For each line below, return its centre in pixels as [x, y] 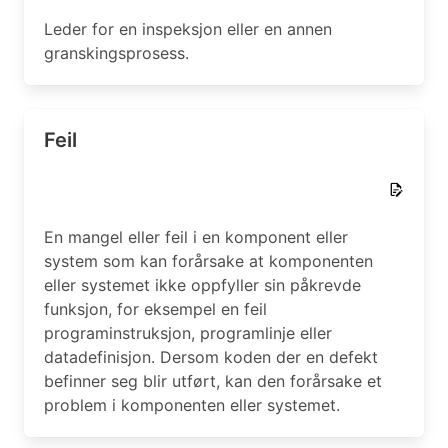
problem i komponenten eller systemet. [192, 405]
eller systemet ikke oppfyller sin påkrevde [202, 285]
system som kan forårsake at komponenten [208, 261]
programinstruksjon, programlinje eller [188, 333]
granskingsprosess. [116, 53]
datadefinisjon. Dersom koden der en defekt [211, 357]
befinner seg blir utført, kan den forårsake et [213, 381]
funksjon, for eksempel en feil [155, 309]
